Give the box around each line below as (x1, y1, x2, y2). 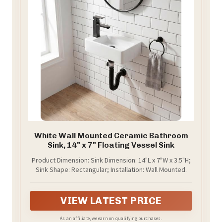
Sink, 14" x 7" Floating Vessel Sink (48, 140, 174, 150)
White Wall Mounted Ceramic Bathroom (34, 130, 188, 140)
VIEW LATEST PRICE (60, 194, 162, 207)
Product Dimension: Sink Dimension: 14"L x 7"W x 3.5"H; (31, 155, 191, 165)
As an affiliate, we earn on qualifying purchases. (60, 215, 162, 221)
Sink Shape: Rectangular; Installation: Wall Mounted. (35, 165, 187, 174)
